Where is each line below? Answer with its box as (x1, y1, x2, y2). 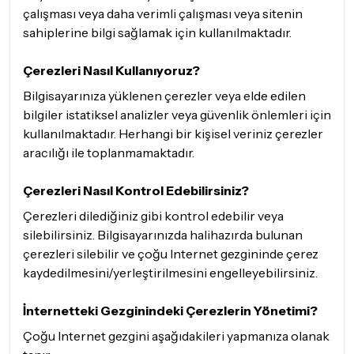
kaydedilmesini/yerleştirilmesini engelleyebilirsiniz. (23, 265, 318, 281)
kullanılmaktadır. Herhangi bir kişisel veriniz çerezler (23, 126, 323, 141)
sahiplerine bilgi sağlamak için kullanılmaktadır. (23, 24, 292, 40)
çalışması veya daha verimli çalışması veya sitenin (23, 6, 303, 21)
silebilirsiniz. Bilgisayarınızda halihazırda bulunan (23, 227, 303, 243)
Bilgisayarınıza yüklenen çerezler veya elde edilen (23, 88, 306, 104)
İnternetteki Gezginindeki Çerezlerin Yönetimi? (23, 303, 318, 318)
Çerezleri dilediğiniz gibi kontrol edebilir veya (23, 208, 284, 224)
